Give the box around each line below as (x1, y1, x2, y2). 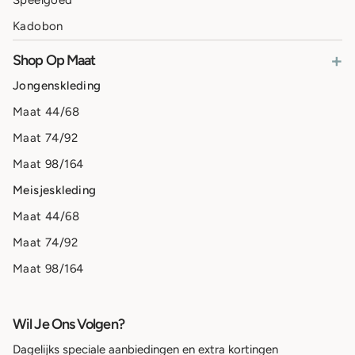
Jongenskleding (13, 78, 101, 94)
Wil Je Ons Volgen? (13, 315, 124, 334)
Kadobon (13, 19, 63, 34)
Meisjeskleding (13, 183, 97, 198)
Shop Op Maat (13, 52, 96, 70)
